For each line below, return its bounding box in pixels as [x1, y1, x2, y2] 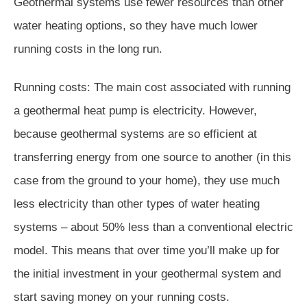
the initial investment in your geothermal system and [14, 267, 281, 280]
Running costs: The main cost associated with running [14, 80, 291, 94]
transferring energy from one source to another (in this [14, 150, 291, 164]
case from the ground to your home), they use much [14, 173, 280, 187]
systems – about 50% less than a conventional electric [14, 220, 293, 234]
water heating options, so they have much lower [14, 19, 258, 32]
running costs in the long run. [14, 42, 162, 56]
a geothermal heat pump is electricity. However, [14, 103, 257, 117]
